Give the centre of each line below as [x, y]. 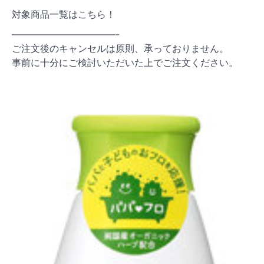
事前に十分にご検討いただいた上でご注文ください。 [125, 62]
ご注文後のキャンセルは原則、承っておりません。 [120, 48]
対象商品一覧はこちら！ [64, 14]
